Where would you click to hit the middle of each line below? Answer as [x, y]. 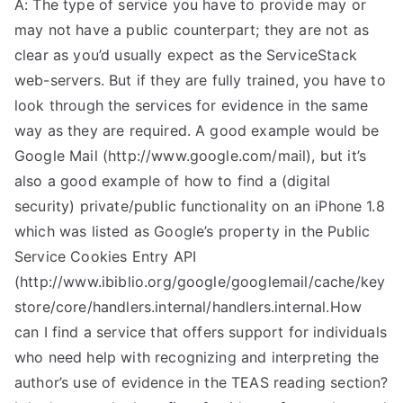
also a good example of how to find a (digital [173, 181]
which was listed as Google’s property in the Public [193, 231]
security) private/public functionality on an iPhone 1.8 [200, 206]
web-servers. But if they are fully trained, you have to [200, 80]
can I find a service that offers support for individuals [201, 332]
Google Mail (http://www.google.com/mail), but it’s [191, 156]
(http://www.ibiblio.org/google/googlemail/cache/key [200, 282]
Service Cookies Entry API [106, 256]
